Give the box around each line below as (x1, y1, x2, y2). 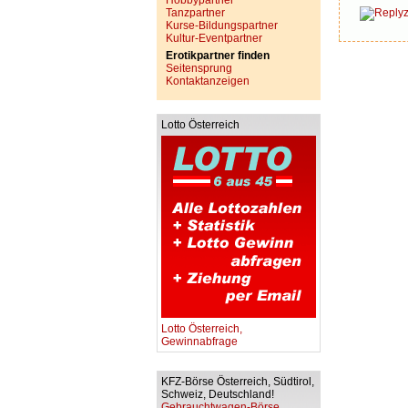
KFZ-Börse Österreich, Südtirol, (161, 375, 314, 388)
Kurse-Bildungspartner (166, 19, 278, 32)
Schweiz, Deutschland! (161, 388, 277, 401)
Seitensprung (166, 62, 232, 75)
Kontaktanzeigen (166, 75, 250, 87)
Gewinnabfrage (161, 335, 238, 348)
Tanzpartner (166, 6, 225, 19)
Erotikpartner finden (166, 49, 270, 62)
